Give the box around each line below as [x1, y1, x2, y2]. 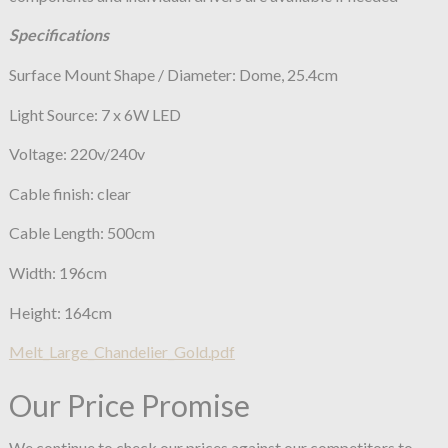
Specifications [8, 25, 109, 45]
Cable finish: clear [8, 183, 131, 203]
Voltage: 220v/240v [8, 144, 145, 164]
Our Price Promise [8, 387, 250, 424]
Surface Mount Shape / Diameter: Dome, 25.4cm [8, 64, 338, 84]
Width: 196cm [8, 262, 107, 282]
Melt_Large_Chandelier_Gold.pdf [8, 342, 235, 362]
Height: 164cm [8, 302, 112, 322]
